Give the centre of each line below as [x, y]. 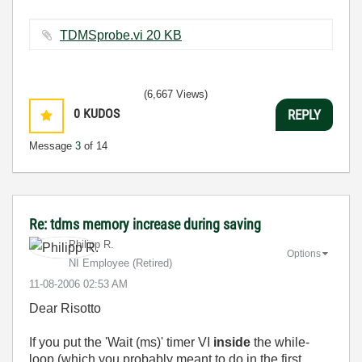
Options [304, 253]
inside [232, 342]
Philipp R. [91, 244]
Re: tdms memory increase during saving [145, 224]
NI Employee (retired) [120, 263]
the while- [280, 342]
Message [52, 146]
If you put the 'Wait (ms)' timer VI [121, 342]
